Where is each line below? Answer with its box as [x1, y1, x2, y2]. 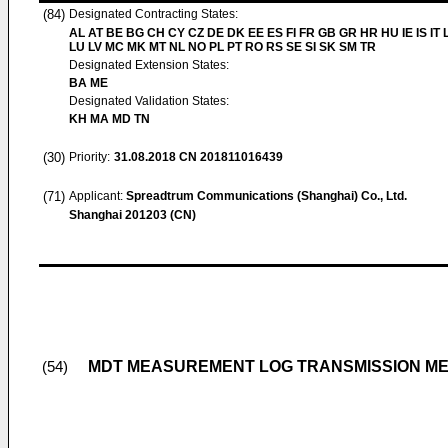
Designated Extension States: [69, 58, 229, 72]
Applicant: [69, 189, 126, 203]
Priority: [69, 150, 110, 164]
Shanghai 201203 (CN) [69, 208, 196, 222]
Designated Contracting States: [69, 7, 238, 21]
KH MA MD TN [69, 112, 150, 126]
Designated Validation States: [69, 94, 229, 108]
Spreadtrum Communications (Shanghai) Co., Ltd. [126, 189, 407, 203]
